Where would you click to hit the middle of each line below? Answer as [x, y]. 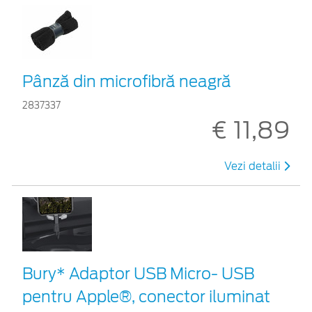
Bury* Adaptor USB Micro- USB [138, 273]
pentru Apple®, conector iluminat [146, 296]
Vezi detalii [254, 166]
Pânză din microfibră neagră [127, 81]
